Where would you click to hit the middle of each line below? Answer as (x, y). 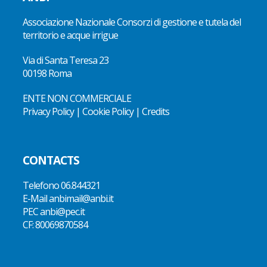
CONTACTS (51, 160)
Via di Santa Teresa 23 (66, 60)
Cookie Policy (108, 111)
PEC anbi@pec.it (54, 211)
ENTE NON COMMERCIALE (77, 98)
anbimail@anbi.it (81, 198)
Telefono (42, 185)
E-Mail (36, 198)
